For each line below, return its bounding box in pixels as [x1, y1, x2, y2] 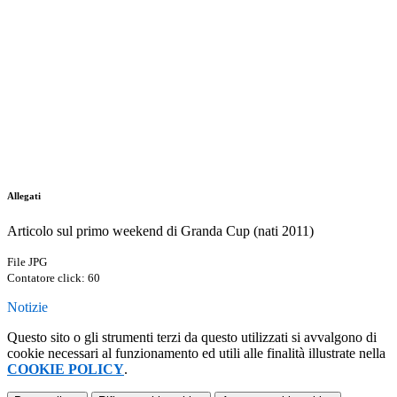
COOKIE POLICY [7, 362, 124, 378]
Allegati [7, 191, 41, 202]
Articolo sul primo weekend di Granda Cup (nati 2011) [7, 223, 314, 239]
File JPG [7, 255, 47, 269]
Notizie [7, 300, 48, 315]
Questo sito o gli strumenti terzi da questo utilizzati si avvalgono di [7, 330, 377, 346]
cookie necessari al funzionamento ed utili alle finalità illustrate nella [7, 346, 385, 362]
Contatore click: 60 [7, 271, 100, 285]
